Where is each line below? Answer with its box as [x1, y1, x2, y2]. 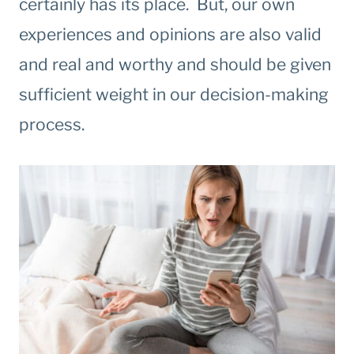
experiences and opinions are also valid [19, 24, 322, 45]
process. [19, 115, 85, 135]
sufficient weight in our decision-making [19, 85, 329, 105]
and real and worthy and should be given [19, 55, 331, 75]
